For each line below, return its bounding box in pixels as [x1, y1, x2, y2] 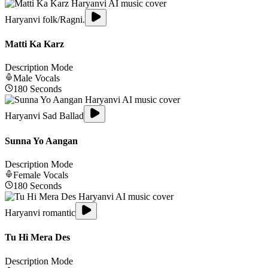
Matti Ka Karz [5, 39, 64, 50]
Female [13, 169, 41, 180]
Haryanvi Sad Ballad [5, 111, 84, 121]
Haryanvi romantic [5, 207, 75, 218]
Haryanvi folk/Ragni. [5, 14, 85, 25]
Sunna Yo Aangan [5, 135, 78, 146]
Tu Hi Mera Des [5, 232, 70, 243]
